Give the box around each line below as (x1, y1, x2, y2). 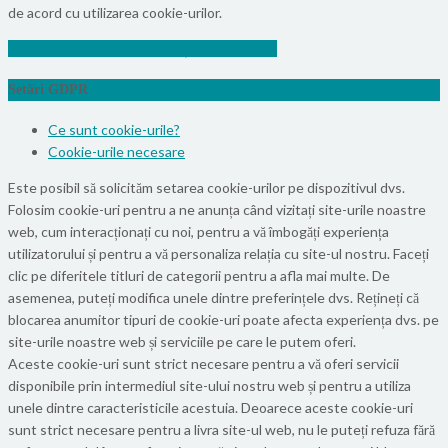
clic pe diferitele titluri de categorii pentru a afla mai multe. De (8, 267, 390, 285)
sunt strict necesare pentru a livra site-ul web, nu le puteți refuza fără (8, 421, 435, 439)
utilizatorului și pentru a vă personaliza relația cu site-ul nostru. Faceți (8, 245, 429, 263)
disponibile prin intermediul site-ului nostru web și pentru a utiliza (8, 377, 411, 395)
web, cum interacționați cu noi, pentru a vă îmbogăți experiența (8, 223, 389, 241)
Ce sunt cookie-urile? (48, 121, 180, 139)
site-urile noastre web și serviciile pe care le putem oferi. (8, 333, 356, 351)
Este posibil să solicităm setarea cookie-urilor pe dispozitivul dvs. (8, 179, 405, 197)
